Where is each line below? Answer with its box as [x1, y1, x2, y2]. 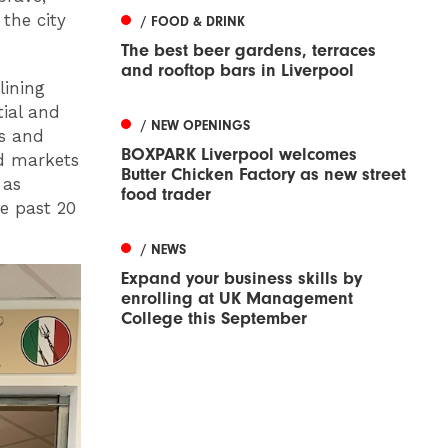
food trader [121, 183, 211, 205]
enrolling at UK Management [121, 287, 353, 309]
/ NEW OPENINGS [141, 116, 250, 134]
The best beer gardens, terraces [121, 39, 376, 61]
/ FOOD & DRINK [141, 12, 245, 30]
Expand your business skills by [121, 267, 362, 289]
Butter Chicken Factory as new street [121, 163, 406, 185]
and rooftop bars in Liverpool [121, 59, 354, 81]
